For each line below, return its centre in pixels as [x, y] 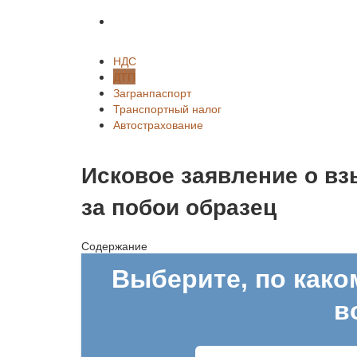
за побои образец [179, 206]
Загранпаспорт [152, 92]
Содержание [114, 245]
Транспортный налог [167, 108]
